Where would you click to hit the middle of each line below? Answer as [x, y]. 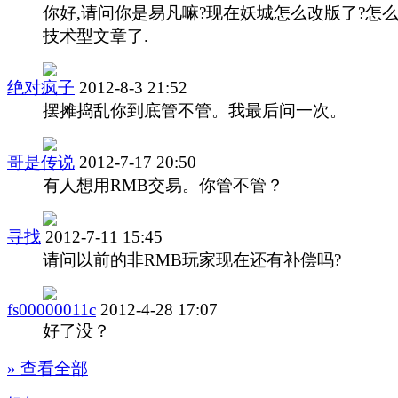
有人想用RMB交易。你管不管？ [163, 185]
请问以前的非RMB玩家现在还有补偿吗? [192, 259]
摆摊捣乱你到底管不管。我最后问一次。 [195, 110]
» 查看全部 [48, 368]
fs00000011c [52, 309]
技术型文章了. [96, 36]
